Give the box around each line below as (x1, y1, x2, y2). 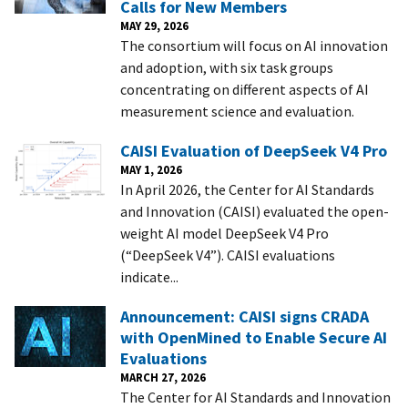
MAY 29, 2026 (120, 17, 189, 33)
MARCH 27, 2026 (120, 369, 206, 384)
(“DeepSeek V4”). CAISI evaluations (120, 245, 335, 264)
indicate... (120, 267, 178, 286)
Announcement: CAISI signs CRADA (120, 305, 369, 327)
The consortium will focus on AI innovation (120, 36, 388, 55)
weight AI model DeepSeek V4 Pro (120, 223, 329, 242)
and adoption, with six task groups (120, 57, 333, 76)
